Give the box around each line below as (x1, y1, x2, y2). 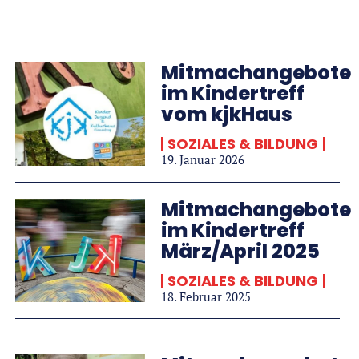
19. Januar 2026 (160, 151, 244, 168)
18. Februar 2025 (160, 288, 251, 305)
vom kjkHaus (160, 101, 292, 128)
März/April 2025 (160, 238, 320, 265)
